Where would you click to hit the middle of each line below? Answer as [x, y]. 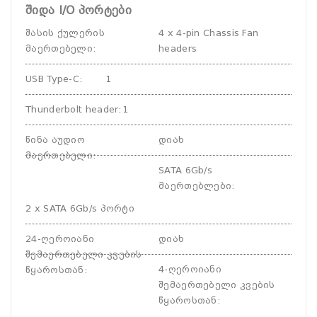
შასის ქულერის [65, 33]
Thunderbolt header [72, 109]
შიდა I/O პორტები [79, 10]
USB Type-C [52, 79]
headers [178, 48]
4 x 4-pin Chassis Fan [209, 33]
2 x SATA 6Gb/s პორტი [80, 208]
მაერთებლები [195, 186]
